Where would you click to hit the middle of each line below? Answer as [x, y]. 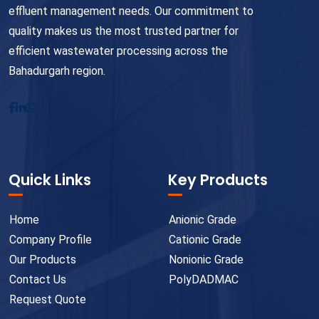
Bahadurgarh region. [57, 71]
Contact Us [38, 280]
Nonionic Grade [206, 260]
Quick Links [50, 180]
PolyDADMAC [204, 280]
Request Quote [48, 300]
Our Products [43, 260]
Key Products [218, 180]
